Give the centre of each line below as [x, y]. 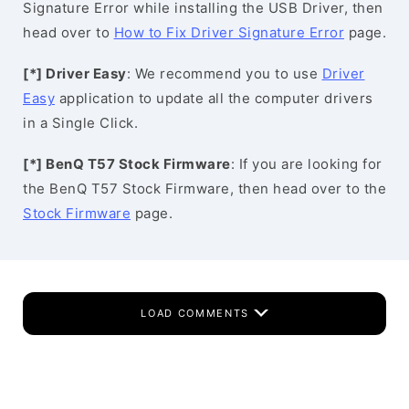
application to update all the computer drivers [214, 98]
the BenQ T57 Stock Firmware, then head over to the [204, 189]
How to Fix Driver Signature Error [229, 32]
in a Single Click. [80, 123]
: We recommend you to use [224, 73]
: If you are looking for [306, 164]
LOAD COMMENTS [197, 313]
